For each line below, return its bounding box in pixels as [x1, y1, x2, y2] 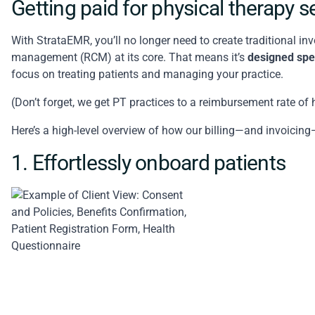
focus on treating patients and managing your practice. [11, 67, 286, 81]
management [11, 51, 77, 64]
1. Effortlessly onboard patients [11, 150, 285, 175]
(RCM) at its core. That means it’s [77, 51, 247, 64]
